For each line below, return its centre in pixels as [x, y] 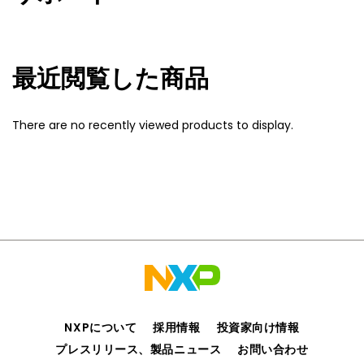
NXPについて [101, 327]
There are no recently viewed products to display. [153, 125]
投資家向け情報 [258, 327]
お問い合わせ [273, 349]
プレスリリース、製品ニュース [139, 349]
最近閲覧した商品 [110, 78]
